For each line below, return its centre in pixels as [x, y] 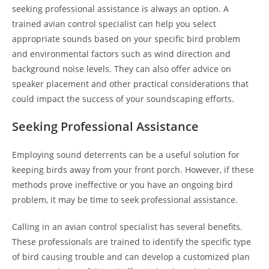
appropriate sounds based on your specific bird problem [126, 39]
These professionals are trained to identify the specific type [131, 242]
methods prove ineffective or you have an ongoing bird [122, 185]
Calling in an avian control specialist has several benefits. [127, 227]
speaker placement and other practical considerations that [130, 84]
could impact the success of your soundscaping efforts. [123, 99]
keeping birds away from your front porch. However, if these [133, 170]
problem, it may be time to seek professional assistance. [125, 200]
